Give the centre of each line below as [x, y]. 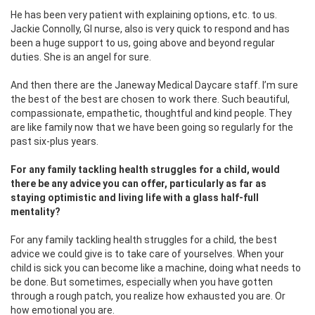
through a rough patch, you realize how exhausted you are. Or [148, 296]
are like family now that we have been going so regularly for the [152, 128]
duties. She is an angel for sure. [81, 57]
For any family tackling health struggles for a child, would [145, 170]
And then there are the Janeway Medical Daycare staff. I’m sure [154, 85]
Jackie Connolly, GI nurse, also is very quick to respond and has [150, 29]
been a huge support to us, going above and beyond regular [143, 43]
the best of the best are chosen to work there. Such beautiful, [150, 99]
